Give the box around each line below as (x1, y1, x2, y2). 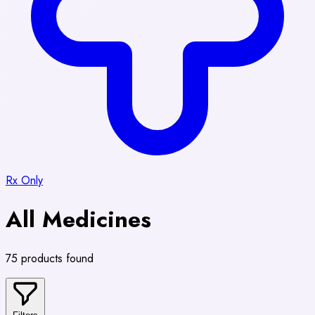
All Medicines (6, 203, 151, 236)
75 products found (6, 250, 94, 267)
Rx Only (6, 172, 43, 188)
